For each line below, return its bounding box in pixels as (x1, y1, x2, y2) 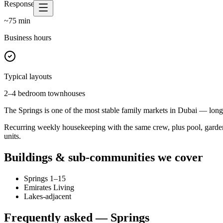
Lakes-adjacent (24, 192, 71, 201)
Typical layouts (4, 72, 52, 81)
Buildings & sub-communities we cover (4, 150, 203, 164)
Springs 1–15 (24, 174, 66, 183)
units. (4, 131, 21, 140)
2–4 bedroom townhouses (4, 89, 85, 98)
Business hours (4, 33, 51, 42)
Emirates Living (24, 183, 74, 192)
